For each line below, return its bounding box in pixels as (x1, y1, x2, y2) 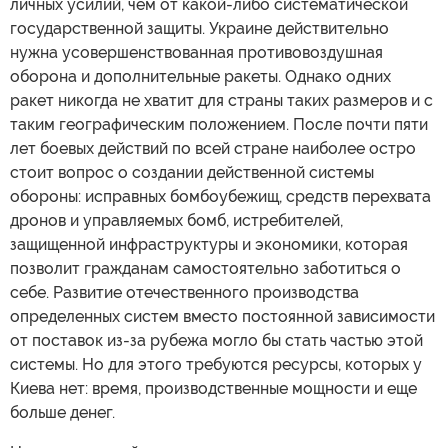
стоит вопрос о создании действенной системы (10, 162, 374, 182)
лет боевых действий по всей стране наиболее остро (10, 138, 416, 158)
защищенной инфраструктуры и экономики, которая (10, 234, 408, 254)
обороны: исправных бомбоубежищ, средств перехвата (10, 186, 431, 206)
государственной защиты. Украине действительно (10, 18, 389, 38)
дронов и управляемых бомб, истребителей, (10, 210, 343, 230)
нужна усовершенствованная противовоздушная (10, 42, 383, 62)
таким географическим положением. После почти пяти (10, 114, 428, 134)
